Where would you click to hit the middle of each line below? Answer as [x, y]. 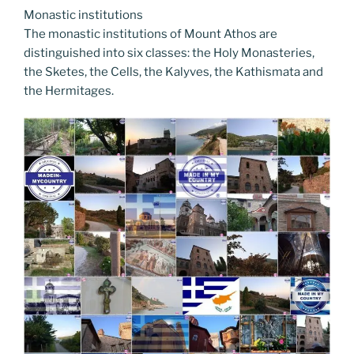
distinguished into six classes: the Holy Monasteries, [169, 53]
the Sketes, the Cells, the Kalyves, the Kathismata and [173, 72]
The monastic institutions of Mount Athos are [151, 34]
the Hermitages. [69, 90]
